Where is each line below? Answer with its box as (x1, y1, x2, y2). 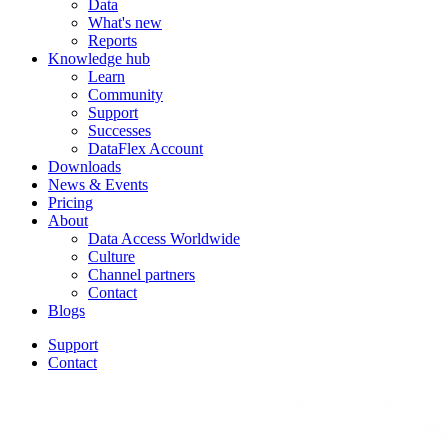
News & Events (48, 176, 148, 194)
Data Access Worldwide (88, 230, 240, 248)
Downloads (48, 158, 121, 176)
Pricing (48, 194, 93, 212)
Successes (88, 122, 151, 140)
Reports (88, 32, 137, 50)
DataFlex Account (88, 140, 203, 158)
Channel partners (88, 266, 195, 284)
